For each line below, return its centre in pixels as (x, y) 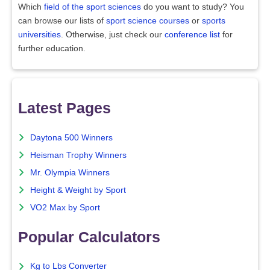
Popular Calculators (89, 237)
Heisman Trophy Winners (78, 155)
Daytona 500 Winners (71, 137)
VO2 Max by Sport (65, 207)
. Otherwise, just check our (113, 34)
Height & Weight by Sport (78, 190)
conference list (192, 34)
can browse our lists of (62, 20)
